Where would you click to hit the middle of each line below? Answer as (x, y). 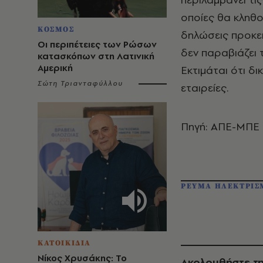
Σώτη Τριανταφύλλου (80, 83)
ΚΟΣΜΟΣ (56, 29)
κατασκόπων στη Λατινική (96, 56)
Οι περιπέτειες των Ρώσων (97, 44)
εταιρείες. (205, 88)
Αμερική (55, 68)
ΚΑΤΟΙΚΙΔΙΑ (64, 243)
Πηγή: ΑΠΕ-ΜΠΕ (220, 127)
